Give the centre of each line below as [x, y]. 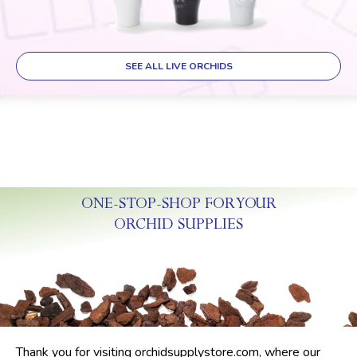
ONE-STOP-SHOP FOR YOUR [178, 206]
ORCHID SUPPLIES [178, 226]
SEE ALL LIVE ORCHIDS [178, 66]
